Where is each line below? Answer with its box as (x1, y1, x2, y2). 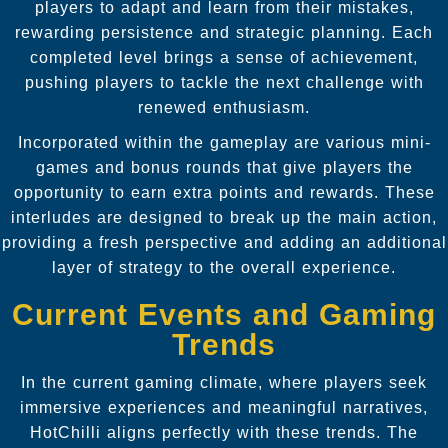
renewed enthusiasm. (138, 98, 310, 116)
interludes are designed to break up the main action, (11, 208, 437, 226)
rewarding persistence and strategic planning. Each (15, 23, 433, 41)
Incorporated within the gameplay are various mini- (17, 133, 431, 151)
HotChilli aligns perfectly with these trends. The (30, 423, 418, 441)
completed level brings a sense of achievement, (30, 48, 418, 66)
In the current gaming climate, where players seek (21, 373, 427, 391)
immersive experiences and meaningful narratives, (20, 398, 428, 416)
